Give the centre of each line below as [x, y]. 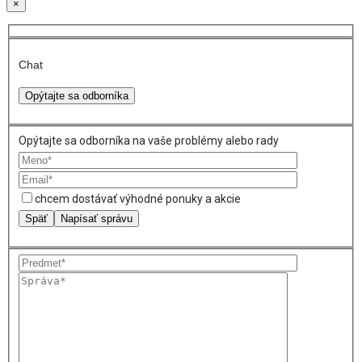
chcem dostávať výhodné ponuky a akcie [137, 198]
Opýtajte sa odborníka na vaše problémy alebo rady [148, 140]
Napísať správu [96, 218]
